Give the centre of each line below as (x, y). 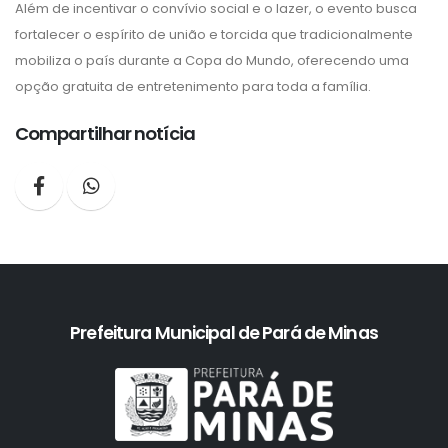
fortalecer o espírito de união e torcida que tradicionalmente (214, 34)
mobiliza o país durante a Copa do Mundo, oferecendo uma (212, 60)
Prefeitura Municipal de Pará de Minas (224, 332)
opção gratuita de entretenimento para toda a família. (193, 86)
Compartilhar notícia (105, 133)
